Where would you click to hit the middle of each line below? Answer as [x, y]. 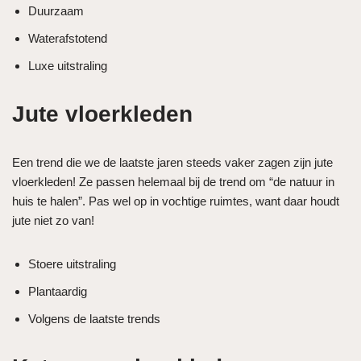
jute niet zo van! [53, 220]
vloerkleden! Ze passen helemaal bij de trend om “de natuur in [173, 181]
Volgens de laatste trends [94, 318]
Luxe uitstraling [68, 65]
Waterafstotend [68, 38]
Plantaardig [58, 291]
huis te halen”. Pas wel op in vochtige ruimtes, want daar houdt [176, 201]
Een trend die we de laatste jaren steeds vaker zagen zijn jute [172, 162]
